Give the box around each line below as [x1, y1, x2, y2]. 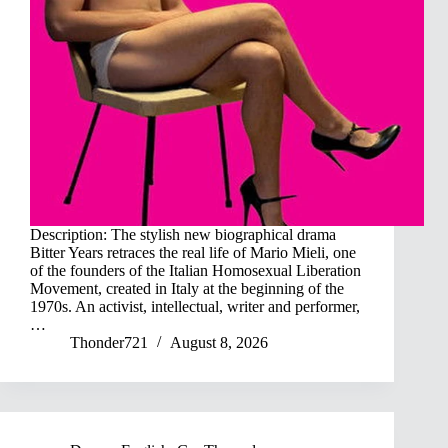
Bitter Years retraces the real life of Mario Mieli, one [30, 244, 356, 262]
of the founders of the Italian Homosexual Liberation [30, 262, 361, 280]
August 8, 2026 [170, 334, 268, 352]
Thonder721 [70, 334, 148, 352]
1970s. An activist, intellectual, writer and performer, [30, 298, 360, 316]
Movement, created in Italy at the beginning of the [30, 280, 344, 298]
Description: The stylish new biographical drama [30, 226, 336, 244]
